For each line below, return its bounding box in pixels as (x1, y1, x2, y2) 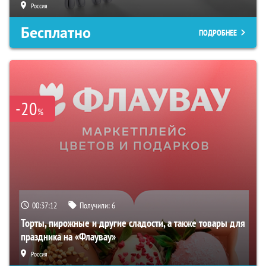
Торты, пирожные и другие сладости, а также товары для (21, 216, 245, 230)
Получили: (80, 200, 112, 211)
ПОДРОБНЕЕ (199, 27, 237, 39)
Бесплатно (21, 23, 91, 43)
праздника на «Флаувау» (21, 230, 116, 244)
